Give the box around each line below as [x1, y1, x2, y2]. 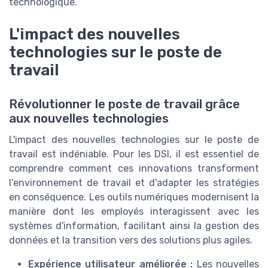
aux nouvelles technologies [9, 111, 169, 126]
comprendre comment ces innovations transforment [9, 162, 259, 174]
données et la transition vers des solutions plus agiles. [9, 234, 252, 246]
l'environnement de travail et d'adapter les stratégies [9, 176, 259, 188]
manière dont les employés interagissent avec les [9, 205, 259, 217]
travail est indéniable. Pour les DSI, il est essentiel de [9, 148, 259, 160]
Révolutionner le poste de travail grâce [9, 96, 240, 111]
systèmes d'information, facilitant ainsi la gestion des [9, 220, 259, 232]
